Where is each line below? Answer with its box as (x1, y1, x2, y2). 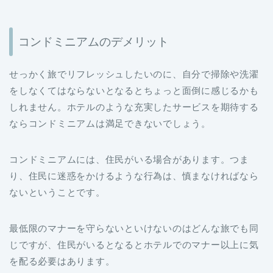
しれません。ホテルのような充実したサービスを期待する (9, 102, 259, 113)
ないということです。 (9, 187, 105, 198)
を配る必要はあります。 (9, 256, 115, 267)
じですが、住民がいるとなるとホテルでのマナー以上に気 (9, 239, 259, 250)
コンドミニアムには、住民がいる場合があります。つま (9, 154, 250, 165)
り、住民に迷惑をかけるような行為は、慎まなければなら (9, 171, 259, 182)
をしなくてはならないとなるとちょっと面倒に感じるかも (9, 85, 259, 96)
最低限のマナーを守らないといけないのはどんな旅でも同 (9, 223, 259, 234)
